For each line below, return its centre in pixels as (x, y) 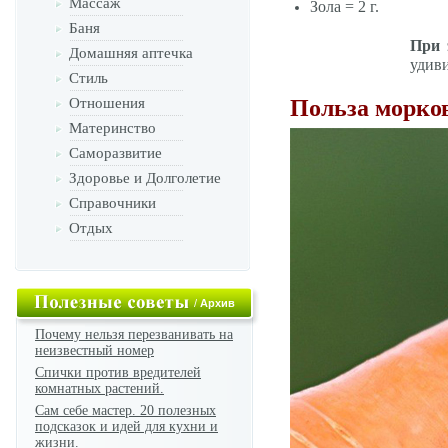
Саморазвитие (115, 153)
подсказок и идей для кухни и (126, 426)
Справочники (112, 203)
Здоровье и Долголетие (145, 178)
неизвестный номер (94, 350)
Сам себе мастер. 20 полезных (125, 410)
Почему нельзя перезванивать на (134, 334)
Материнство (112, 128)
